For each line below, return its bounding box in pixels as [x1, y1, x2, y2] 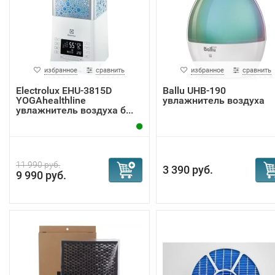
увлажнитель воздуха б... [16, 104, 133, 116]
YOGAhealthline [16, 95, 86, 106]
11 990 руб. [16, 160, 60, 169]
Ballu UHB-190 [162, 85, 226, 96]
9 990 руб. [16, 169, 66, 182]
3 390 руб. [162, 163, 213, 176]
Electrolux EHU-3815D [16, 85, 112, 96]
